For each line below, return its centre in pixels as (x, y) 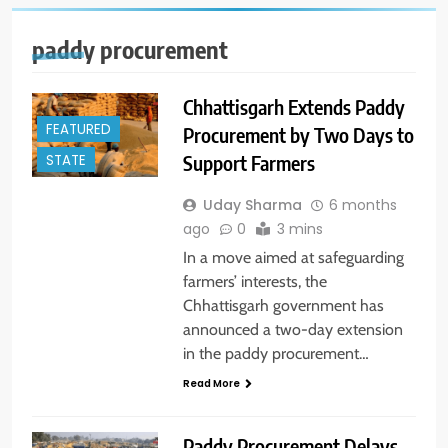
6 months (362, 205)
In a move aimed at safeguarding (293, 258)
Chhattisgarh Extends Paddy (293, 107)
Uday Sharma (252, 205)
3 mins (299, 229)
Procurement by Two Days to (298, 135)
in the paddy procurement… (275, 354)
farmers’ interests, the (254, 282)
